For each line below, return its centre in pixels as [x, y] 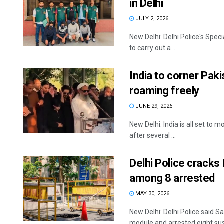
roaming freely [164, 91]
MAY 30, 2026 [152, 194]
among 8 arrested [172, 178]
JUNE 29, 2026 [153, 106]
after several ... [153, 135]
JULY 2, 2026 [151, 19]
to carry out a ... [153, 48]
